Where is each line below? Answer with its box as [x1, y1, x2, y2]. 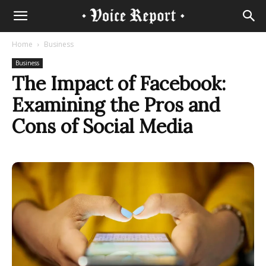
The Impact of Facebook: [12, 71, 226, 96]
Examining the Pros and [12, 93, 220, 117]
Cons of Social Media [12, 114, 192, 138]
